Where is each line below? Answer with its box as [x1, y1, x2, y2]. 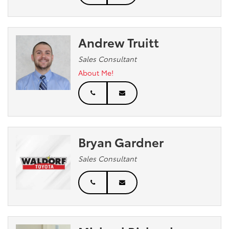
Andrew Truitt [78, 33, 159, 51]
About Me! [78, 67, 114, 78]
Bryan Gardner [78, 132, 164, 150]
